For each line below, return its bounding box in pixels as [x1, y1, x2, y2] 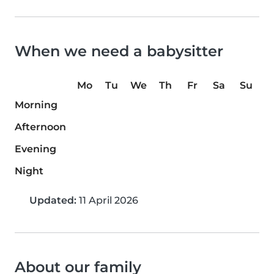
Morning [15, 99, 57, 111]
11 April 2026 [76, 194, 138, 207]
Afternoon [15, 121, 66, 133]
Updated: [29, 194, 76, 207]
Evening [15, 143, 56, 155]
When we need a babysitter [15, 42, 223, 61]
